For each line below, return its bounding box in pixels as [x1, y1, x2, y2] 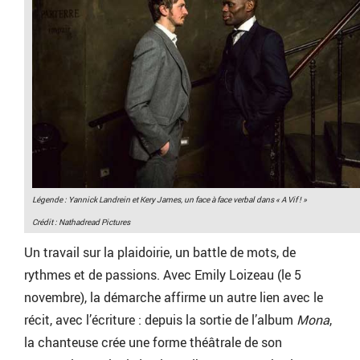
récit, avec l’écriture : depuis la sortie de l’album [24, 311, 297, 329]
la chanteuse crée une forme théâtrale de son [24, 333, 282, 351]
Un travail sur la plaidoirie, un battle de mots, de [24, 243, 296, 261]
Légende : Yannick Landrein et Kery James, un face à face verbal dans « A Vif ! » [32, 194, 307, 205]
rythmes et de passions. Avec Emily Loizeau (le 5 [24, 266, 301, 284]
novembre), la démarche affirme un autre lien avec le [24, 288, 323, 306]
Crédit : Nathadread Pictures [32, 216, 130, 227]
